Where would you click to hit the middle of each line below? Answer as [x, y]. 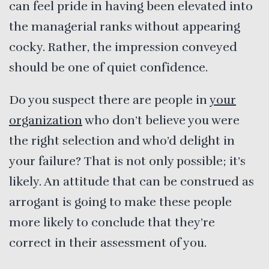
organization [46, 120]
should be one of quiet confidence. [108, 67]
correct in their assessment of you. [108, 243]
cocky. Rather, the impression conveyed [123, 47]
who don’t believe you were [161, 120]
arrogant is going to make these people [120, 202]
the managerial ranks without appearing [125, 26]
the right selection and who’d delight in [122, 141]
